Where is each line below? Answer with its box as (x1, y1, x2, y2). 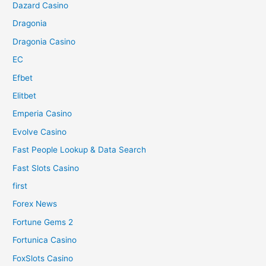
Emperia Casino (12, 109, 72, 119)
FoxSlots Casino (12, 253, 74, 263)
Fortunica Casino (12, 235, 77, 245)
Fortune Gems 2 (12, 217, 74, 227)
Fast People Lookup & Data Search (12, 145, 147, 155)
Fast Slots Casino (12, 163, 80, 173)
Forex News (12, 199, 58, 209)
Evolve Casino (12, 126, 67, 137)
